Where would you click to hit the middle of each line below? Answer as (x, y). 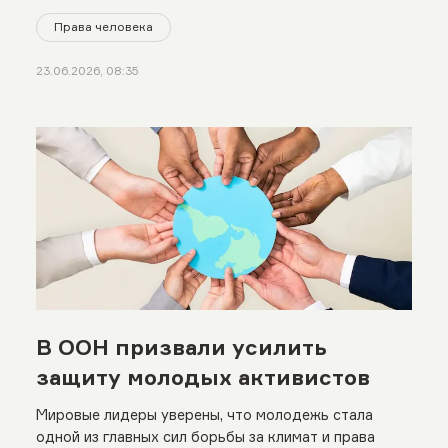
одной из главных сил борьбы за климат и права (205, 436)
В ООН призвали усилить (181, 346)
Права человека (103, 27)
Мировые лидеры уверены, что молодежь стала (204, 414)
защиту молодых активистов (202, 376)
